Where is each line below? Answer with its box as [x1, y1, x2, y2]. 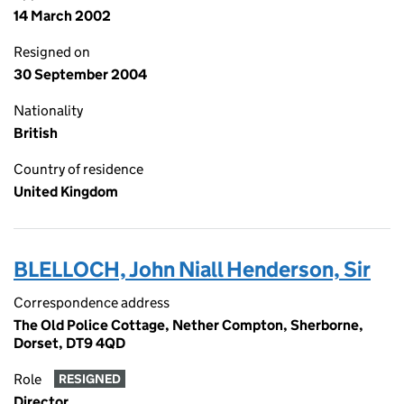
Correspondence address [14, 294, 170, 311]
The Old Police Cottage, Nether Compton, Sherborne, [14, 317, 363, 334]
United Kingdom [14, 183, 118, 200]
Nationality [14, 102, 83, 119]
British [14, 124, 58, 142]
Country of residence [14, 161, 143, 178]
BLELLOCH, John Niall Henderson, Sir [14, 256, 371, 282]
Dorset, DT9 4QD [14, 335, 125, 352]
